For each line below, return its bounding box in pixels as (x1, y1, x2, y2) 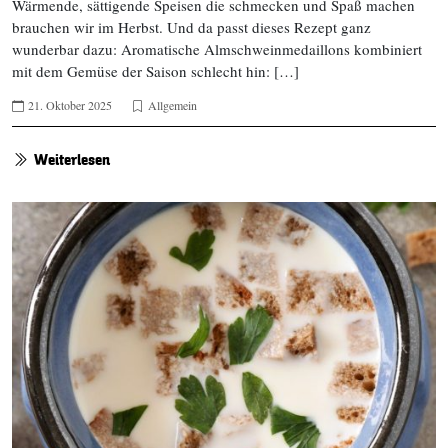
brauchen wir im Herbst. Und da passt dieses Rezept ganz (12, 17, 371, 38)
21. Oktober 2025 (28, 97, 112, 114)
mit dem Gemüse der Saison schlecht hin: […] (12, 61, 299, 82)
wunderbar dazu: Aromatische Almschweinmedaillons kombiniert (12, 39, 422, 60)
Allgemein (148, 97, 197, 114)
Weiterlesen (34, 149, 110, 172)
